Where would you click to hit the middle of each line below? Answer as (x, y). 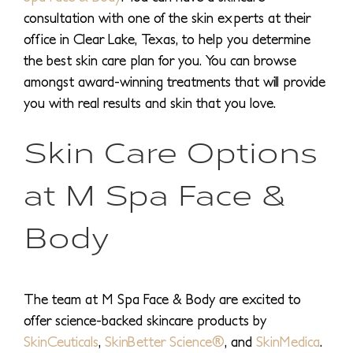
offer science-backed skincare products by (145, 321)
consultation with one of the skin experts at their (167, 18)
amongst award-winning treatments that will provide (175, 82)
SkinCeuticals (61, 342)
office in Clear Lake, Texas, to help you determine (167, 39)
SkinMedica (288, 342)
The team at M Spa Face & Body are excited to (162, 299)
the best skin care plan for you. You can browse (160, 61)
